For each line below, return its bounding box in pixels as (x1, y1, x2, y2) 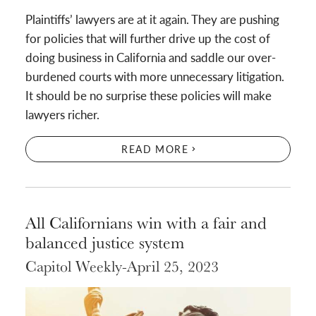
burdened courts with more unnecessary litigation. (25, 67, 284, 85)
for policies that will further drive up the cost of (25, 29, 270, 47)
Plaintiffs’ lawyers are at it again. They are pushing (25, 10, 279, 28)
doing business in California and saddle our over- (25, 48, 276, 66)
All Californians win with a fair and (25, 209, 267, 234)
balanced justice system (25, 229, 184, 254)
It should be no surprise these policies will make (25, 86, 272, 104)
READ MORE (121, 142, 189, 156)
